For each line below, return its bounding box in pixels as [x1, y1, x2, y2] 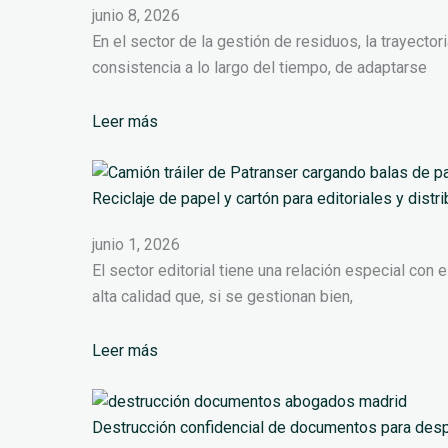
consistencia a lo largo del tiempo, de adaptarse [92, 58, 427, 78]
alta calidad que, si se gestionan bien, [92, 287, 353, 307]
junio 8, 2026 [92, 6, 180, 26]
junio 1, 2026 [92, 235, 180, 255]
